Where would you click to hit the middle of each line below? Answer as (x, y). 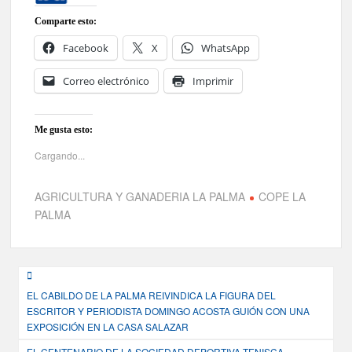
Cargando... (60, 156)
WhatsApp (226, 48)
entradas (49, 330)
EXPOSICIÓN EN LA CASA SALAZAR (108, 326)
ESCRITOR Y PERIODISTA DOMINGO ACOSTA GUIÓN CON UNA (169, 310)
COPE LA (282, 197)
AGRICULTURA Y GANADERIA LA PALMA (140, 197)
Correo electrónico (106, 81)
